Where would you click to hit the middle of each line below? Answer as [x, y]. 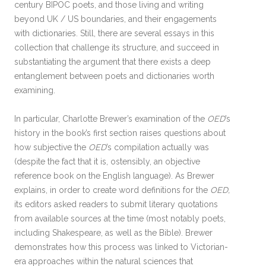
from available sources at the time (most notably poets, [120, 218]
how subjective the [51, 147]
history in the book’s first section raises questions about [120, 133]
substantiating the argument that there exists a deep [113, 62]
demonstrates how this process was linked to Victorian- [121, 247]
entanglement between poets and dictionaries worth [114, 76]
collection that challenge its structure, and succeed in [117, 47]
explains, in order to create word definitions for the [112, 190]
